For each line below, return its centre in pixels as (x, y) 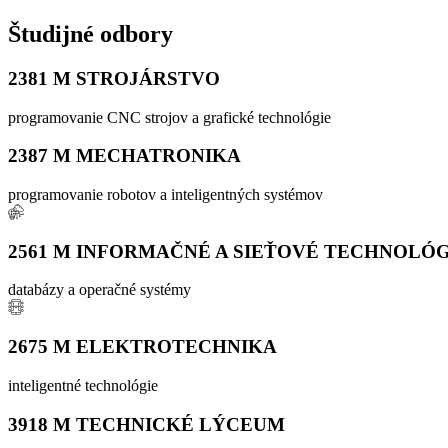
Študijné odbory (90, 33)
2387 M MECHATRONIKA (124, 156)
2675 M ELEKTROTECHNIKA (142, 347)
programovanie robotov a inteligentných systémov (165, 194)
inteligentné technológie (83, 385)
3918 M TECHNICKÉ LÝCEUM (146, 424)
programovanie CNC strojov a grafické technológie (169, 117)
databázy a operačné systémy (99, 290)
